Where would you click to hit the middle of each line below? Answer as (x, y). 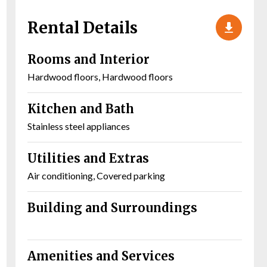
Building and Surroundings (112, 208)
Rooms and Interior (89, 60)
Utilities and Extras (88, 159)
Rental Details (83, 27)
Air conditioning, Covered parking (96, 176)
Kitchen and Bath (81, 109)
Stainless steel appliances (79, 126)
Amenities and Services (101, 256)
